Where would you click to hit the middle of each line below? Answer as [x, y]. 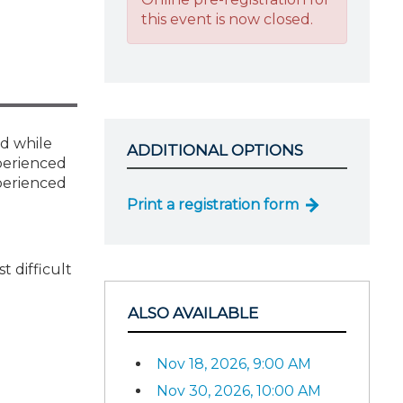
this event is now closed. [227, 19]
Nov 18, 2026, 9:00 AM [234, 363]
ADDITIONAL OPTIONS [215, 150]
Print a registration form [213, 205]
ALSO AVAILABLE [193, 313]
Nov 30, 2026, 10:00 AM [239, 390]
